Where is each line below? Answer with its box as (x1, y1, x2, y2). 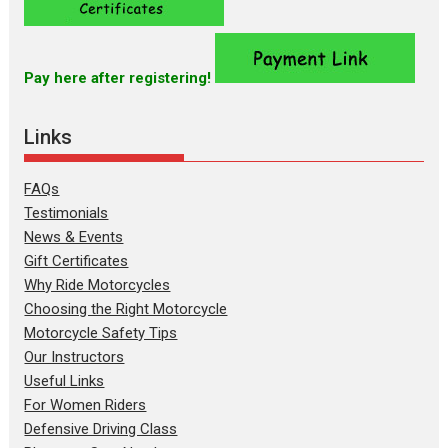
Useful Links (24, 371, 105, 390)
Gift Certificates (24, 251, 129, 270)
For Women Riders (24, 395, 147, 414)
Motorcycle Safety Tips (24, 323, 178, 342)
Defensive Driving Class (24, 419, 178, 438)
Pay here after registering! (24, 69, 212, 88)
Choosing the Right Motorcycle (24, 299, 228, 318)
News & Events (24, 227, 124, 246)
